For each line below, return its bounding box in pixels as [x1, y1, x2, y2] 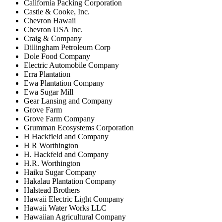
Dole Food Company [24, 52, 90, 60]
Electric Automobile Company [24, 60, 119, 69]
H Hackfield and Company [24, 132, 109, 141]
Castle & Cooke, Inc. [24, 7, 90, 16]
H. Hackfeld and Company [24, 150, 109, 159]
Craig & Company [24, 34, 82, 43]
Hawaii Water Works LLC [24, 203, 107, 212]
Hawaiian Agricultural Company [24, 212, 126, 221]
